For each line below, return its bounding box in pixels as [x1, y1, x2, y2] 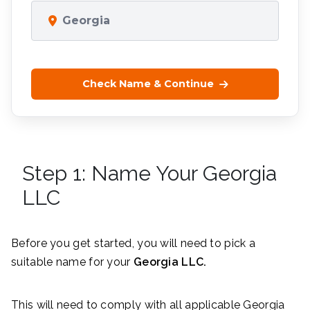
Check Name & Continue [82, 77, 214, 91]
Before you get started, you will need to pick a [11, 237, 256, 250]
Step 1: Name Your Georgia [22, 161, 277, 186]
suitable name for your [11, 255, 134, 269]
